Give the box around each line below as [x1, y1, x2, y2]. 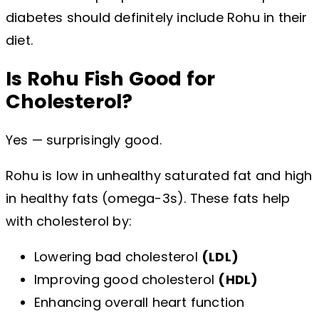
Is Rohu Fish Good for [6, 65, 216, 92]
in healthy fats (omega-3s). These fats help [6, 189, 291, 208]
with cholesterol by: [6, 212, 132, 231]
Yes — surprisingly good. [6, 131, 162, 150]
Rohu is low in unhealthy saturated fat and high [6, 167, 313, 185]
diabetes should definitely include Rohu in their [6, 8, 308, 26]
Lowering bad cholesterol [34, 248, 202, 266]
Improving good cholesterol [34, 271, 219, 289]
